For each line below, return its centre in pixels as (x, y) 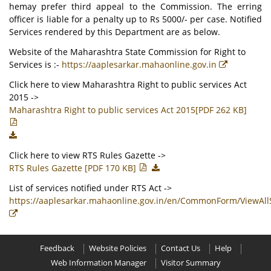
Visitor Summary (191, 263)
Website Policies (117, 248)
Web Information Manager (98, 263)
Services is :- (35, 64)
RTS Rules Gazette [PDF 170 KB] (74, 168)
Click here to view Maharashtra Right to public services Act (128, 84)
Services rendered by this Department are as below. (115, 32)
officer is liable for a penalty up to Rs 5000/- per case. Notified (135, 19)
